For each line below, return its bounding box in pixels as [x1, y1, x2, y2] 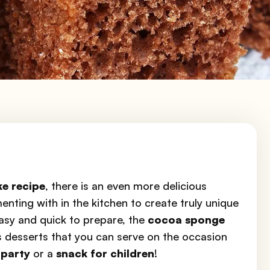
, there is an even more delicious [45, 179, 207, 192]
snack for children [56, 246, 155, 260]
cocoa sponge [148, 213, 225, 226]
